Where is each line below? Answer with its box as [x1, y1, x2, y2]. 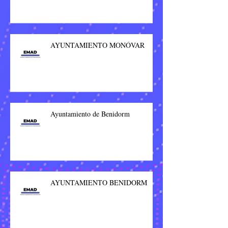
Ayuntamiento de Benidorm [50, 109, 130, 119]
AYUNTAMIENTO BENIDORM [50, 178, 147, 188]
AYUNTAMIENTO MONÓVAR [50, 40, 145, 50]
